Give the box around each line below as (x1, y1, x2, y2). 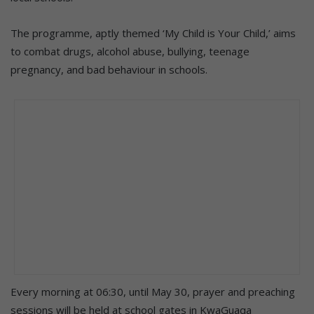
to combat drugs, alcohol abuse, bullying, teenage (11, 43, 250, 58)
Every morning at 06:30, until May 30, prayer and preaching (11, 284, 295, 299)
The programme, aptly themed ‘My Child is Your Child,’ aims (11, 25, 296, 40)
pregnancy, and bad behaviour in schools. (11, 62, 207, 76)
